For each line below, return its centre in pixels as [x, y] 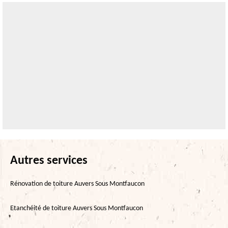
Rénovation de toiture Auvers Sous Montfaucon [77, 184]
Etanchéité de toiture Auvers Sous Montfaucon [77, 208]
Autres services [49, 161]
